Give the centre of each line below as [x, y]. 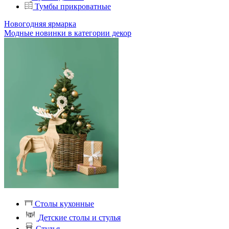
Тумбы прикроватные [73, 6]
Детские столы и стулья [79, 217]
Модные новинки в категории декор [68, 33]
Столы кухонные [64, 204]
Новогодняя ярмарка [40, 24]
